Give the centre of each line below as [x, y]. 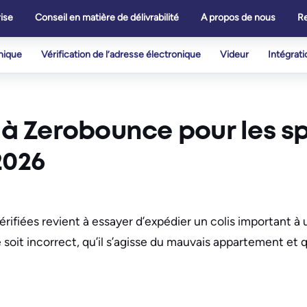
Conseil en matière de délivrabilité [107, 17]
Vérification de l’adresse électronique [121, 54]
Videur [234, 54]
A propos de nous [238, 17]
